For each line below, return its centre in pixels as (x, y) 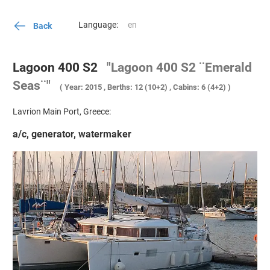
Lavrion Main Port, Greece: (62, 111)
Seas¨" (32, 86)
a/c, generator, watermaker (72, 134)
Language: (100, 25)
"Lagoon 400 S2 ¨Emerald (179, 68)
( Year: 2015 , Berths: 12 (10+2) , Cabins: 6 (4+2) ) (145, 87)
